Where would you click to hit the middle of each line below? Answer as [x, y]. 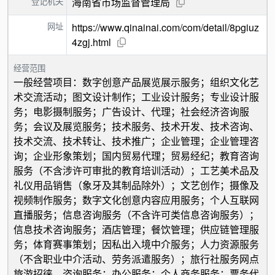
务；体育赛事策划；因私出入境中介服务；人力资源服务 [136, 244]
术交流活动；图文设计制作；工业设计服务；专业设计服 [136, 97]
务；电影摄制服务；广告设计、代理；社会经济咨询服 [131, 111]
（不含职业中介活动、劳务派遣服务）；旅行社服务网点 [136, 259]
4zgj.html [91, 42]
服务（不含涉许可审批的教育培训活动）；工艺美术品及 [136, 170]
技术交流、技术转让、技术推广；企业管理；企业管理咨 [136, 141]
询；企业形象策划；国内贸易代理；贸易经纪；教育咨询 [136, 156]
